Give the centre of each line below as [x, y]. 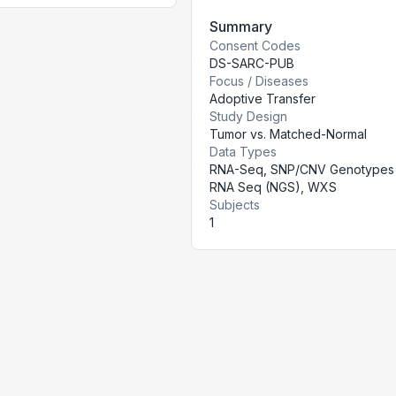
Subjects [235, 205]
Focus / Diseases [259, 81]
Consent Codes [255, 46]
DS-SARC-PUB [252, 63]
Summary [241, 27]
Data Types [243, 152]
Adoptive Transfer [263, 99]
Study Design [248, 116]
